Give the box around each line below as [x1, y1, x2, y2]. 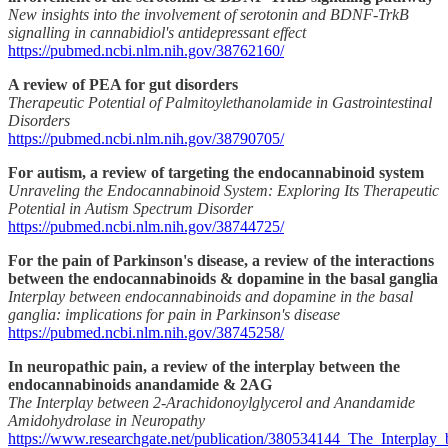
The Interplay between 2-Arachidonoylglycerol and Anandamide [8, 394, 415, 412]
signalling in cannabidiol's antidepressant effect [8, 24, 306, 42]
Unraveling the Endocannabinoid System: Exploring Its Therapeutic [8, 182, 439, 200]
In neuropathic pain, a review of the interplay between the [8, 358, 400, 376]
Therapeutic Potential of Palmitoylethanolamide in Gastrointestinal [8, 94, 432, 112]
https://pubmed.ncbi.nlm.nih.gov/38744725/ [8, 218, 284, 236]
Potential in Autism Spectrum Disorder [8, 200, 253, 218]
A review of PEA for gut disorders [8, 76, 238, 94]
